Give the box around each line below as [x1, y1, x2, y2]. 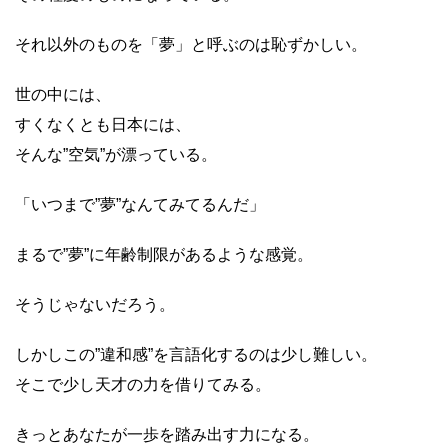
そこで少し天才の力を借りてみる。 [15, 376, 271, 393]
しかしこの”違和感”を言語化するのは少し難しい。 [15, 346, 377, 363]
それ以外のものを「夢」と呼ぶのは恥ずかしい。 [15, 36, 367, 53]
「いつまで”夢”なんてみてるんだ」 [15, 196, 265, 213]
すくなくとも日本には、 [15, 116, 191, 133]
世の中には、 [15, 86, 111, 103]
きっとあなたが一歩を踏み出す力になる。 [15, 426, 319, 443]
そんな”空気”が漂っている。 [15, 146, 217, 163]
